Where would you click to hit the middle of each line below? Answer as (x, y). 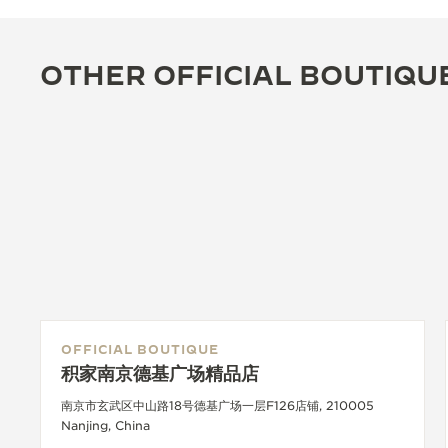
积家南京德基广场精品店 (160, 373)
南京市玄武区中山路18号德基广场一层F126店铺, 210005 (217, 405)
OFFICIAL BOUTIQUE (140, 348)
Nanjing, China (105, 425)
